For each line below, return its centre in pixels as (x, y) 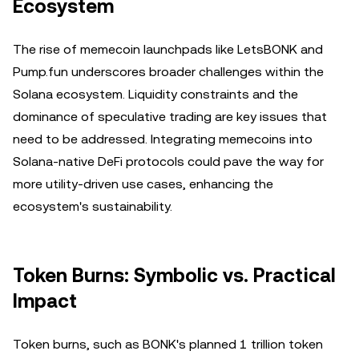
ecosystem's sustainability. (93, 206)
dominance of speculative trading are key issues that (170, 117)
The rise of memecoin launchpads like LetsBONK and (168, 49)
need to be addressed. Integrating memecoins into (163, 139)
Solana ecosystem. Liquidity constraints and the (155, 94)
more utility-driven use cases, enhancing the (143, 184)
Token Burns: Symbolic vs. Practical (174, 276)
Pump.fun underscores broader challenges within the (168, 72)
